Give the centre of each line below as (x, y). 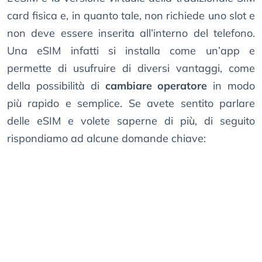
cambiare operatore (156, 86)
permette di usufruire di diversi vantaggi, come (131, 68)
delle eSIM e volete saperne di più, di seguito (131, 121)
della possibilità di (56, 86)
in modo (231, 86)
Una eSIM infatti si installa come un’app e (131, 51)
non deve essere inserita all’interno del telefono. (131, 33)
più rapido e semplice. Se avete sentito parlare (131, 104)
